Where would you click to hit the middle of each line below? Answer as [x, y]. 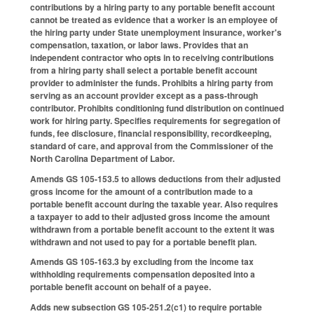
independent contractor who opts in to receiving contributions [152, 57]
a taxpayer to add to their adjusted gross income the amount [150, 216]
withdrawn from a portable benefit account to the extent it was [152, 229]
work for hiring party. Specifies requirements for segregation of [155, 120]
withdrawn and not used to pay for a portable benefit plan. [143, 241]
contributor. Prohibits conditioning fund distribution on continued [157, 108]
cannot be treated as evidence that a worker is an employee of [154, 19]
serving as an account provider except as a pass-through [144, 95]
